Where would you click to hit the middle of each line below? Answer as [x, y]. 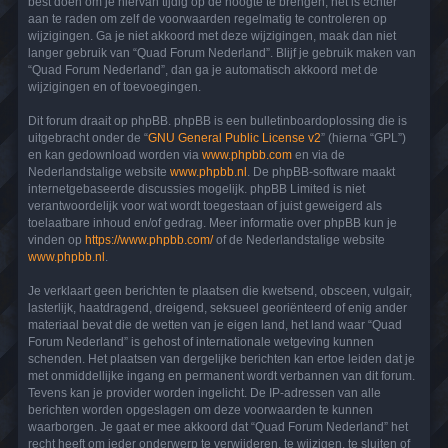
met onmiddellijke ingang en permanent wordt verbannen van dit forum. [221, 375]
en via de [318, 154]
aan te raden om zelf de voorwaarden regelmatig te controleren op [207, 18]
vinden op [56, 239]
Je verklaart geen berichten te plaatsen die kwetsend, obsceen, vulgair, [220, 290]
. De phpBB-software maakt [321, 171]
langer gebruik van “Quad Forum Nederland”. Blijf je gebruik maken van [222, 52]
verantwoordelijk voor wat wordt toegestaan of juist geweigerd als [205, 205]
